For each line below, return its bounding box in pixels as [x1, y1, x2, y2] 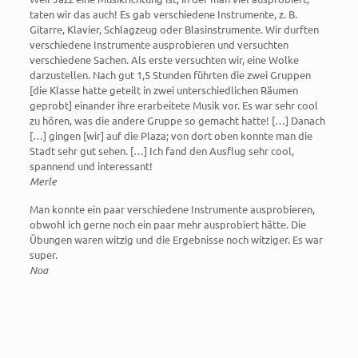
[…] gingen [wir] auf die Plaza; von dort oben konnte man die [29, 129, 312, 143]
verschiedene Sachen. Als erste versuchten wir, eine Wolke [29, 53, 299, 67]
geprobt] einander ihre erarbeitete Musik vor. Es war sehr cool [29, 98, 318, 113]
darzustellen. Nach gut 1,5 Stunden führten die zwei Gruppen [29, 68, 311, 82]
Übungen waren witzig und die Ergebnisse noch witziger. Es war [29, 233, 323, 247]
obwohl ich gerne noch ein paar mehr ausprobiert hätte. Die [29, 217, 306, 232]
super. [29, 248, 58, 262]
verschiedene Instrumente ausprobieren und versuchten [29, 38, 288, 52]
